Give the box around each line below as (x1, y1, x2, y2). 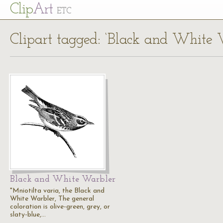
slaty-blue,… (10, 211, 46, 219)
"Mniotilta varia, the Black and (10, 187, 105, 195)
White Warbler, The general (10, 195, 94, 203)
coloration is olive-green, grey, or (10, 203, 110, 211)
